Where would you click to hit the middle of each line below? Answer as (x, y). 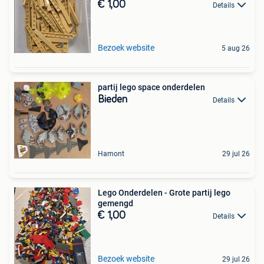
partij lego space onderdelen (151, 87)
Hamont (111, 154)
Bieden (113, 100)
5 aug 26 (236, 48)
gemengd (115, 203)
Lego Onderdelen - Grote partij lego (164, 193)
